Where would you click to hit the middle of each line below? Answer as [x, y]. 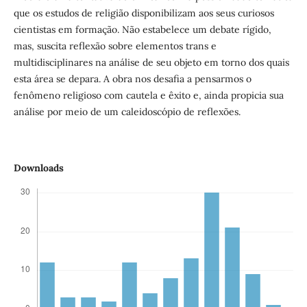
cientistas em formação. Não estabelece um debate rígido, [142, 29]
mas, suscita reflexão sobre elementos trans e [115, 46]
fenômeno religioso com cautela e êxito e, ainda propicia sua [148, 95]
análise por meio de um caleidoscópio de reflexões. [127, 111]
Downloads [38, 168]
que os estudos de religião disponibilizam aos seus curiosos [144, 13]
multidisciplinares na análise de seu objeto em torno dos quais [151, 62]
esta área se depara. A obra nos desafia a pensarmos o [132, 78]
